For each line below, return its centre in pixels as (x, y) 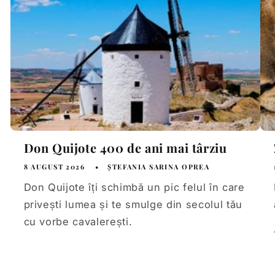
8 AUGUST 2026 (54, 166)
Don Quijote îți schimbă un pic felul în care (134, 187)
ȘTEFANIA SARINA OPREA (159, 166)
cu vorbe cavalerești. (78, 221)
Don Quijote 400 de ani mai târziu (125, 147)
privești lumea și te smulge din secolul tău (133, 204)
